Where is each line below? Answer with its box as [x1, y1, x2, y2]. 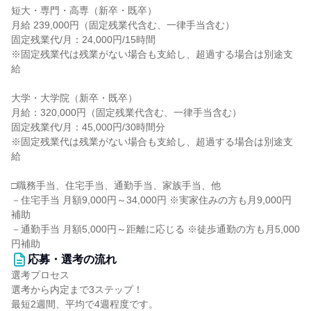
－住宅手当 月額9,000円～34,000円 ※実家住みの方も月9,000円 [11, 194, 292, 205]
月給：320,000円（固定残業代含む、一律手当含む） [11, 107, 242, 118]
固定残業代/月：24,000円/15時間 [11, 34, 155, 45]
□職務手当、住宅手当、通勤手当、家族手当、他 [11, 180, 221, 191]
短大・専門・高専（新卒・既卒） [11, 5, 157, 16]
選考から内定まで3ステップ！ [11, 284, 143, 295]
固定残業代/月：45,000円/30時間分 [11, 121, 165, 133]
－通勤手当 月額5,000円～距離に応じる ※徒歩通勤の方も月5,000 [11, 224, 300, 235]
